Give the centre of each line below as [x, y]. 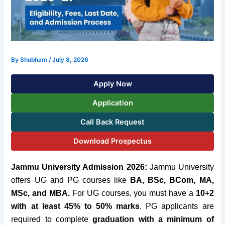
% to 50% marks [106, 206]
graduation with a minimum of [153, 219]
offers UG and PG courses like [71, 180]
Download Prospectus [113, 141]
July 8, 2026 [71, 60]
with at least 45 [42, 206]
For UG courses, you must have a [132, 193]
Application [113, 103]
